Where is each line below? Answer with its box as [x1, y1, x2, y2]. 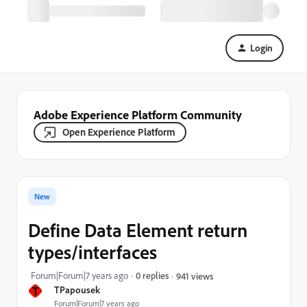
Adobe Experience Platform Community [34, 107, 242, 122]
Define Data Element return [28, 218, 247, 242]
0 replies [136, 269, 169, 281]
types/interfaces [28, 240, 157, 264]
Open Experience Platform [62, 125, 175, 138]
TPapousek [54, 284, 100, 295]
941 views [176, 269, 213, 282]
